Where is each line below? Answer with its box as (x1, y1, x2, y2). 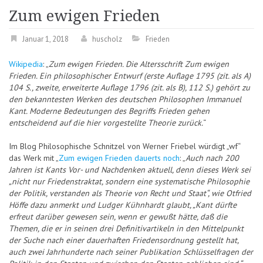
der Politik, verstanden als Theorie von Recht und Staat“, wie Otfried (9, 188, 251, 199)
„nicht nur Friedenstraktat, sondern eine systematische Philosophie (9, 176, 249, 187)
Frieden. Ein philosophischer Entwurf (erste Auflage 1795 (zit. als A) (9, 70, 251, 82)
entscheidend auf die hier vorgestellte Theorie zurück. (9, 117, 203, 129)
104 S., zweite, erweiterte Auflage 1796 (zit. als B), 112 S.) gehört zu (9, 82, 250, 93)
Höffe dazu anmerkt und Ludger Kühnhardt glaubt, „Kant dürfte (9, 200, 237, 211)
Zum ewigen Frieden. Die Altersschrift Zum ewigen (49, 59, 229, 70)
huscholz (92, 34, 122, 45)
